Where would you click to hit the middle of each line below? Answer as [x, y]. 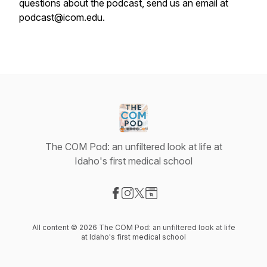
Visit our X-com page [184, 206]
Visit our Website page [198, 206]
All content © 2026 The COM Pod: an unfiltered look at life [133, 227]
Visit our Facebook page [167, 206]
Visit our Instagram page [179, 206]
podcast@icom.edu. [63, 17]
